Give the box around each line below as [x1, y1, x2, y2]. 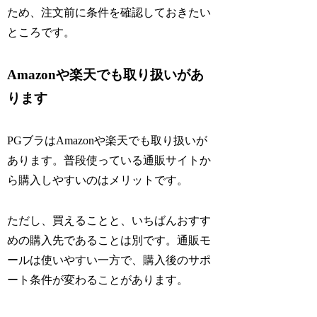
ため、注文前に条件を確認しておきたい [7, 6, 212, 19]
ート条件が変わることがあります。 [7, 274, 189, 287]
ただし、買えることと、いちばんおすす [7, 214, 212, 227]
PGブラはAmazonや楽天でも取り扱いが [7, 134, 208, 147]
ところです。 [7, 26, 76, 39]
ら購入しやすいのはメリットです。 [7, 174, 189, 187]
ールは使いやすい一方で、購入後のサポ [7, 254, 212, 267]
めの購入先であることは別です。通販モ [7, 234, 212, 247]
